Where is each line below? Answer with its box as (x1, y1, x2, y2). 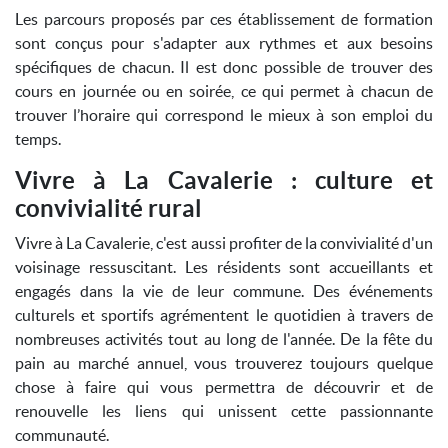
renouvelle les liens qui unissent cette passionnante (15, 402, 433, 420)
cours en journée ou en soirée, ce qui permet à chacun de (15, 82, 433, 100)
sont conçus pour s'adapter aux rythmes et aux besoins (15, 34, 433, 52)
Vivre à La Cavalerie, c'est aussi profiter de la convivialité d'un (15, 234, 433, 252)
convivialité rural (15, 195, 202, 222)
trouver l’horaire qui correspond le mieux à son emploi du (15, 106, 433, 124)
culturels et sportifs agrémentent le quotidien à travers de (15, 306, 433, 324)
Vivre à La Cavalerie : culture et (15, 167, 433, 194)
